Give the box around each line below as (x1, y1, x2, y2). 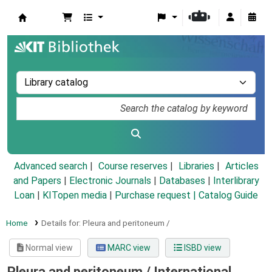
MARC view (105, 243, 151, 253)
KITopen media (42, 189, 107, 202)
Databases (158, 175, 205, 187)
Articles (225, 160, 259, 172)
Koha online (18, 24, 80, 38)
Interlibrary (212, 175, 259, 187)
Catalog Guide (199, 189, 258, 202)
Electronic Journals (69, 175, 151, 187)
